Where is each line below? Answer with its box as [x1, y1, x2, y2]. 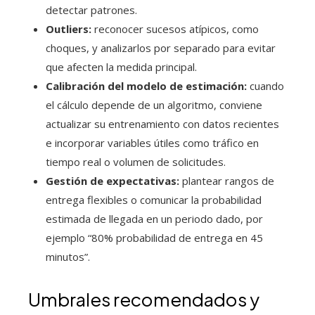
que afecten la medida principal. [46, 60, 197, 75]
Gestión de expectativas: [46, 174, 179, 188]
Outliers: [46, 22, 91, 37]
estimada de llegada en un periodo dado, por [46, 212, 263, 226]
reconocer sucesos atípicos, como [91, 22, 259, 37]
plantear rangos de [179, 174, 274, 188]
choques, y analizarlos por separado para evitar [46, 41, 276, 56]
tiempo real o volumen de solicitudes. [46, 155, 226, 169]
